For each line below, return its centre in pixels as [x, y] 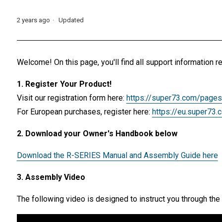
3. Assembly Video [51, 177]
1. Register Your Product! [64, 84]
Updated [71, 20]
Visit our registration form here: [71, 98]
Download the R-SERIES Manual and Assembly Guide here [117, 156]
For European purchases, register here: [84, 112]
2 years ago [33, 20]
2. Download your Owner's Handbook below [97, 134]
